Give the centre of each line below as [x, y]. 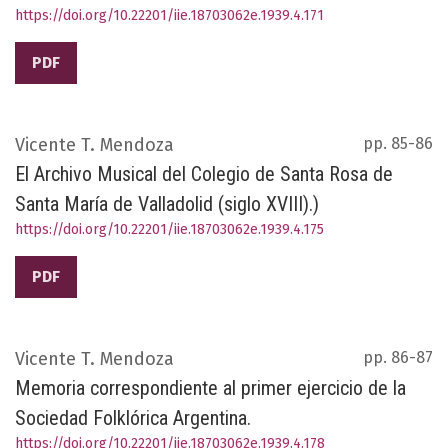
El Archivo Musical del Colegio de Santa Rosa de [204, 174]
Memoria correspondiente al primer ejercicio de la [210, 388]
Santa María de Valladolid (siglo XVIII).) [167, 204]
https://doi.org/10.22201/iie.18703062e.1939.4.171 [169, 16]
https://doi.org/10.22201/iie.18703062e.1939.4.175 [169, 230]
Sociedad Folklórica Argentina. [133, 418]
